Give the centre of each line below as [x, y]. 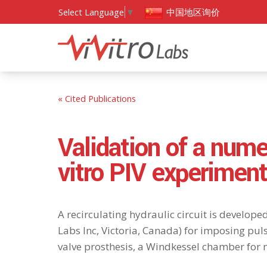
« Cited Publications [97, 98]
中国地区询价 [192, 12]
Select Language [91, 12]
